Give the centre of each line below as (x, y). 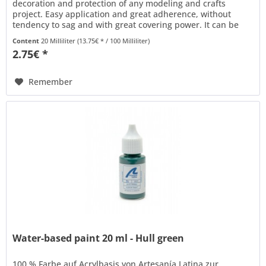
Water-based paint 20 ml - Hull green (99, 238)
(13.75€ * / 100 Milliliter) (114, 41)
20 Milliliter (59, 41)
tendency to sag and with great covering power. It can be (126, 25)
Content (27, 41)
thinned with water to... (59, 36)
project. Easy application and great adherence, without (122, 14)
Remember (51, 82)
